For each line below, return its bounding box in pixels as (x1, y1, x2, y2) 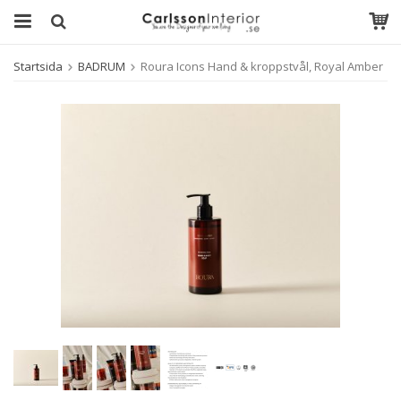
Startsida (13, 58, 63, 74)
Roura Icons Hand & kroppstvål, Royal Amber (141, 58, 383, 74)
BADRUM (78, 58, 125, 74)
